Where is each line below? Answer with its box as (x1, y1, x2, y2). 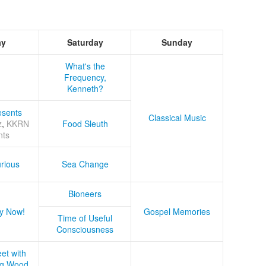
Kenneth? (66, 83, 103, 94)
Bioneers (68, 188, 102, 199)
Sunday (161, 36, 192, 48)
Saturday (66, 36, 103, 48)
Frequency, (64, 71, 106, 83)
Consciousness (56, 223, 113, 235)
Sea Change (61, 158, 109, 170)
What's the (65, 60, 105, 72)
